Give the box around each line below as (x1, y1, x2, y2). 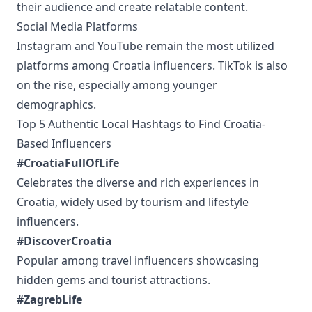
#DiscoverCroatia (17, 233, 112, 249)
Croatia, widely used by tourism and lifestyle (17, 194, 249, 210)
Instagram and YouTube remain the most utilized (17, 38, 274, 54)
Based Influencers (17, 136, 111, 151)
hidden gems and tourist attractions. (17, 272, 210, 288)
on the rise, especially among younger (17, 77, 217, 93)
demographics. (17, 97, 96, 112)
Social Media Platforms (17, 19, 138, 34)
